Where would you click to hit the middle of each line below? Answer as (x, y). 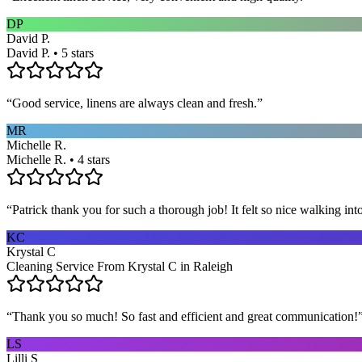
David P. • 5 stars (50, 53)
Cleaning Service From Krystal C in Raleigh (120, 266)
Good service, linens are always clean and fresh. (135, 103)
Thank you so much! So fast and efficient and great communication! (185, 316)
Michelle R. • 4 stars (58, 159)
